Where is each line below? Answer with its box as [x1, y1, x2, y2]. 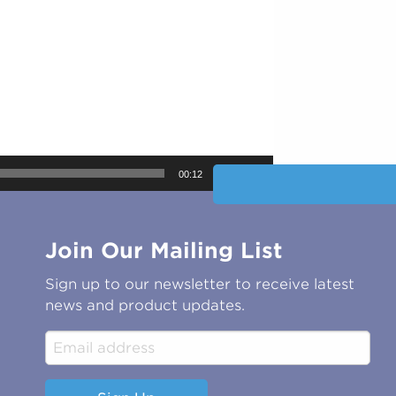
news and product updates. [45, 296, 246, 314]
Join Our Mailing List [45, 237, 284, 263]
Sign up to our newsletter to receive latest [45, 275, 355, 293]
